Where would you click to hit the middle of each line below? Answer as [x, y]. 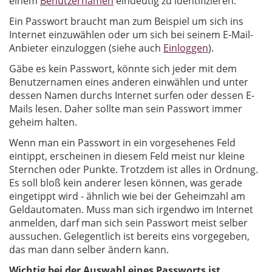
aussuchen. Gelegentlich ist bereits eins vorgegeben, [129, 236]
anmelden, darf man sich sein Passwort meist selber [128, 223]
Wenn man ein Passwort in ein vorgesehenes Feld [122, 142]
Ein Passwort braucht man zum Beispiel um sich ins [126, 21]
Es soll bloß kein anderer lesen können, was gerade [126, 182]
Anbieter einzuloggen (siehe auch [86, 48]
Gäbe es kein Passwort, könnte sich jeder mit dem [123, 68]
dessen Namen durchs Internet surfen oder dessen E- [132, 95]
